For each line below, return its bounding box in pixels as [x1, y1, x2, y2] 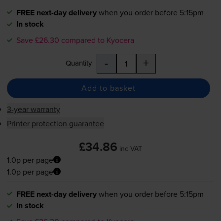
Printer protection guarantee [6, 117, 104, 129]
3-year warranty [6, 103, 60, 114]
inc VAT [119, 143, 142, 153]
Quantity [65, 57, 92, 68]
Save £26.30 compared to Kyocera [16, 34, 134, 45]
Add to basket [81, 82, 136, 94]
